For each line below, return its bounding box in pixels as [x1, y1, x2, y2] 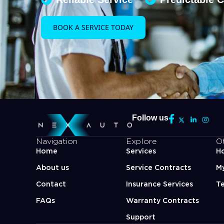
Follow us [132, 113, 168, 122]
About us [36, 162, 69, 172]
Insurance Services [126, 178, 193, 188]
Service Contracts [126, 162, 191, 172]
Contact [36, 178, 66, 188]
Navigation [36, 135, 77, 146]
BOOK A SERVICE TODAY [53, 22, 133, 32]
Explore [126, 135, 156, 146]
